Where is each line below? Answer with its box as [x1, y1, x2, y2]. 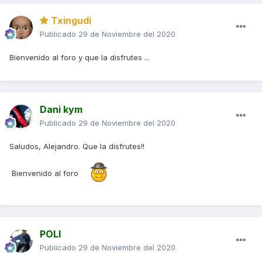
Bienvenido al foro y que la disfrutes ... [9, 53, 152, 63]
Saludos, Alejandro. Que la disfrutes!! [9, 142, 144, 151]
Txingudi [49, 15, 91, 27]
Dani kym [40, 104, 82, 116]
